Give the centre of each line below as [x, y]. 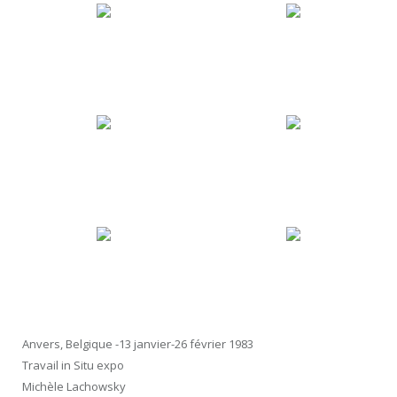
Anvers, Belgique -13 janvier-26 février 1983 [138, 344]
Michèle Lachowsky [74, 387]
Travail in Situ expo [73, 366]
